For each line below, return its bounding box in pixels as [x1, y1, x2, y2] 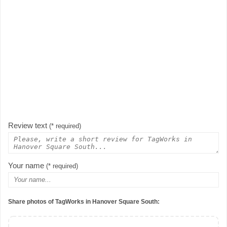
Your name [8, 161, 46, 170]
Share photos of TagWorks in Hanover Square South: [8, 198, 160, 206]
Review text [8, 121, 49, 130]
